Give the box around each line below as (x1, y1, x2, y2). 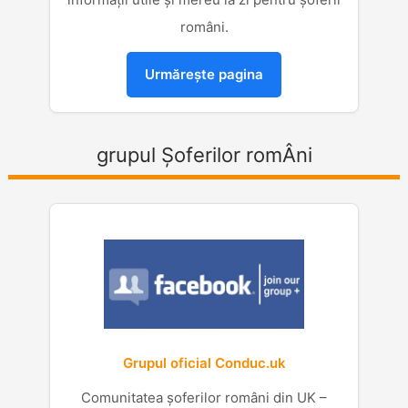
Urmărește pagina (145, 65, 263, 83)
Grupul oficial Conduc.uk (122, 353, 286, 372)
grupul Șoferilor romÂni (96, 143, 312, 168)
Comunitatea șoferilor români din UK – (81, 388, 327, 406)
